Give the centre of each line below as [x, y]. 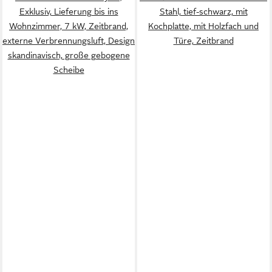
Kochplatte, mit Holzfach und [203, 26]
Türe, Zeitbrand [203, 40]
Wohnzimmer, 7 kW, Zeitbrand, [69, 26]
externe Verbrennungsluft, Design [69, 40]
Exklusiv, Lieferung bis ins [69, 11]
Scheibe [69, 70]
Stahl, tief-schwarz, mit [203, 11]
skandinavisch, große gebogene [69, 55]
